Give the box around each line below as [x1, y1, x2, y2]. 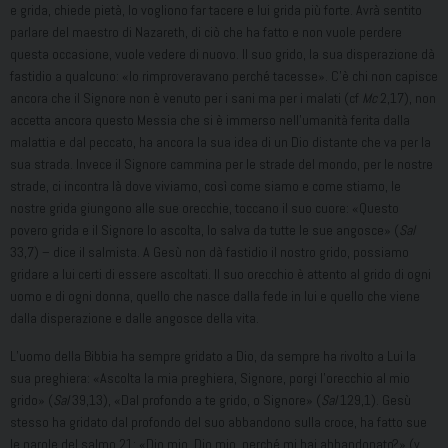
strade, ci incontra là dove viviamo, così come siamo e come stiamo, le [10, 177, 401, 196]
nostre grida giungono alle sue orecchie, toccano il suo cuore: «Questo [10, 199, 399, 218]
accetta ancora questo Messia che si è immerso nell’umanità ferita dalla [10, 111, 410, 130]
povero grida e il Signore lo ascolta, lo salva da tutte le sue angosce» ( [10, 221, 399, 240]
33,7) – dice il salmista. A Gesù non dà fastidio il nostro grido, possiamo [10, 243, 409, 262]
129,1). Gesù [337, 391, 411, 410]
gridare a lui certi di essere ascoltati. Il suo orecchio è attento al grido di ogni [10, 265, 431, 284]
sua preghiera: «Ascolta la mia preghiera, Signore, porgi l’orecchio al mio [10, 369, 410, 388]
